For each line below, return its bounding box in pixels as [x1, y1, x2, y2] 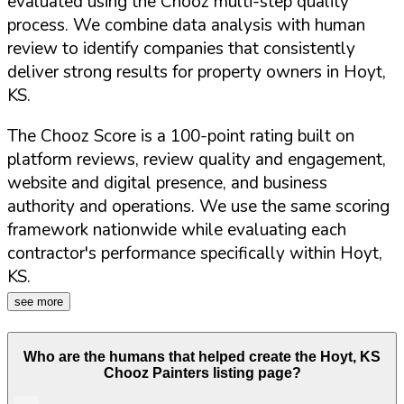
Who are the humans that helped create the [23, 349, 320, 365]
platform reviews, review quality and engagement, [7, 148, 386, 172]
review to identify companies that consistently [7, 37, 355, 61]
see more [14, 295, 63, 309]
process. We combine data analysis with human [7, 14, 365, 38]
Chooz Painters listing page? [103, 365, 301, 381]
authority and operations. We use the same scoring [7, 195, 390, 219]
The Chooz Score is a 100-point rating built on [7, 124, 354, 149]
